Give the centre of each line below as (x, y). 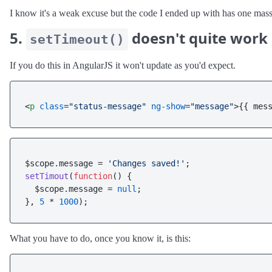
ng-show (168, 106)
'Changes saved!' (146, 163)
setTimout (47, 176)
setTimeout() (77, 39)
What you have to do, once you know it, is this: (100, 238)
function (93, 176)
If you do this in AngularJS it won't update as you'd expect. (123, 65)
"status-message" (107, 106)
